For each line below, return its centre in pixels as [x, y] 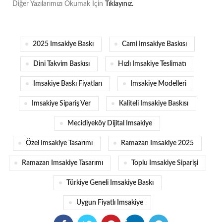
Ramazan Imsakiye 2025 [157, 143]
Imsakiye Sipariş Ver [61, 104]
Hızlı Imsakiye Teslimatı [152, 64]
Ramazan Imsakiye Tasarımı [62, 163]
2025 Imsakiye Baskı [63, 44]
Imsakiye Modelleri [158, 84]
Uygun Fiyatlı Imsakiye [110, 203]
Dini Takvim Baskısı [61, 64]
